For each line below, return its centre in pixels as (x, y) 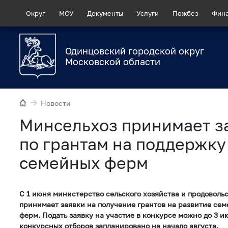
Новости (56, 103)
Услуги (148, 13)
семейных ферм (84, 163)
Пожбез (185, 13)
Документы (105, 13)
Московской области (113, 62)
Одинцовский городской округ (135, 51)
